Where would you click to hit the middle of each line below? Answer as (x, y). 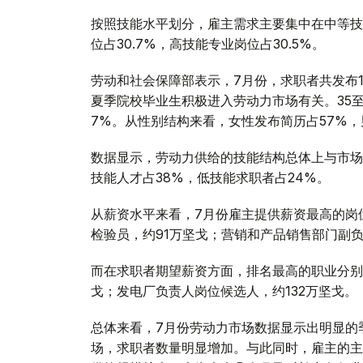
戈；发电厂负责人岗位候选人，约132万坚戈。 (224, 290)
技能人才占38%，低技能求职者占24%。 (210, 177)
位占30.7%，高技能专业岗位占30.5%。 (208, 43)
